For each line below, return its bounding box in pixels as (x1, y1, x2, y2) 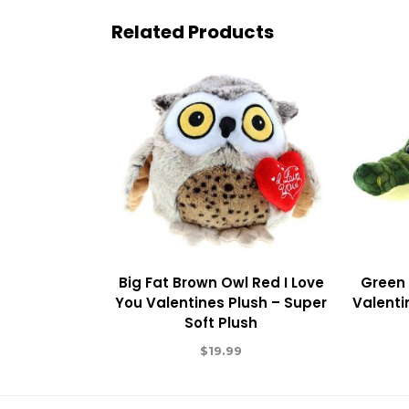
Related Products (111, 19, 274, 45)
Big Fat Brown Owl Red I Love (118, 272, 324, 292)
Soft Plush (184, 312, 258, 332)
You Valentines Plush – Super (115, 292, 328, 312)
